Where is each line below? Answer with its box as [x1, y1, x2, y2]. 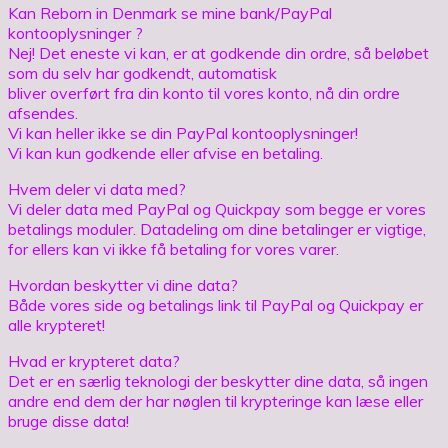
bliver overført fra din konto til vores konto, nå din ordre [8, 82, 400, 103]
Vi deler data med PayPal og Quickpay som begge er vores [8, 198, 426, 219]
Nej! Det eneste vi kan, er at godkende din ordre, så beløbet [8, 42, 429, 63]
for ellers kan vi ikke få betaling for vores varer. [8, 238, 339, 259]
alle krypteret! [8, 314, 105, 335]
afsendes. [8, 102, 78, 123]
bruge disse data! [8, 410, 129, 431]
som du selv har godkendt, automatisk [8, 62, 277, 83]
